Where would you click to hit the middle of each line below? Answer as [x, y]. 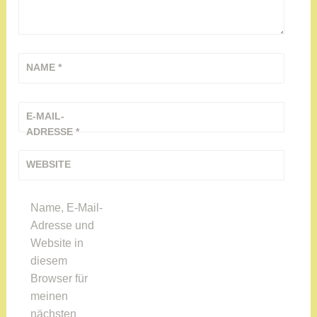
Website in [57, 243]
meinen [50, 296]
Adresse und [63, 225]
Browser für [59, 278]
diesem [49, 260]
